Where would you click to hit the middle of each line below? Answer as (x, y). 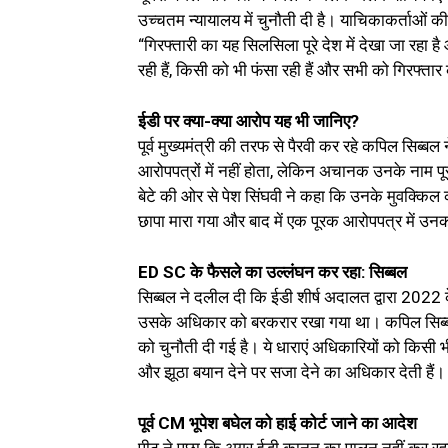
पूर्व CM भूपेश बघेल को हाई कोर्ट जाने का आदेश (277, 423)
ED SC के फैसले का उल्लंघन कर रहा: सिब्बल (272, 272)
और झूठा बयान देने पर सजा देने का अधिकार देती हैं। (291, 372)
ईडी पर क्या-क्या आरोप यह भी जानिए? (248, 121)
